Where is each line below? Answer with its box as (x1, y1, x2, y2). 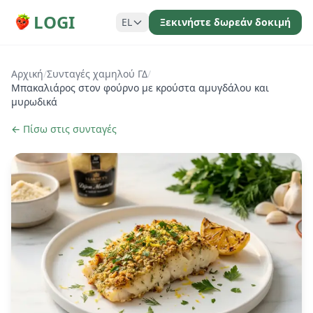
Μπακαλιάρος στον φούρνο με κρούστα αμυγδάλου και (11, 81, 269, 94)
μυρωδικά (11, 95, 57, 108)
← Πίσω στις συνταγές (11, 122, 117, 136)
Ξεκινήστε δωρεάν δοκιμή (160, 15, 291, 29)
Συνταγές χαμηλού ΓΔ (47, 67, 147, 80)
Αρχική (11, 67, 43, 80)
